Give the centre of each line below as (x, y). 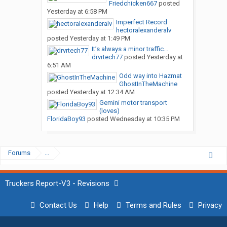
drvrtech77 (107, 57)
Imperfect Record (141, 22)
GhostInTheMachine (148, 84)
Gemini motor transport (133, 103)
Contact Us (59, 205)
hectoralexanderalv (143, 30)
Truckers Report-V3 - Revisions (57, 184)
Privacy (210, 205)
